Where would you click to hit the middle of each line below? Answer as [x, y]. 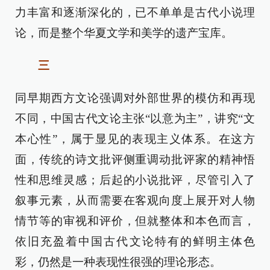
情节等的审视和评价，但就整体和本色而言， [135, 221]
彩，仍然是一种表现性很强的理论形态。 [118, 262]
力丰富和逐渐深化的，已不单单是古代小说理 [135, 13]
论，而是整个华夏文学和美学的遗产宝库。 [124, 33]
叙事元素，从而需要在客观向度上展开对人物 [135, 201]
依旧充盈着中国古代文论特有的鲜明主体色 [135, 242]
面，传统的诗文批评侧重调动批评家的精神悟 [135, 160]
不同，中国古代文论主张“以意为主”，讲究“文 [135, 119]
